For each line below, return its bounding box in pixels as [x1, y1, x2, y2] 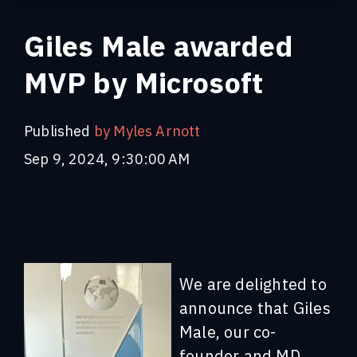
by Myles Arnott [90, 121, 201, 140]
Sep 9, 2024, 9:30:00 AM [24, 149, 190, 168]
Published [24, 121, 91, 140]
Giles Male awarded [24, 26, 293, 65]
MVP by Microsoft [24, 63, 264, 101]
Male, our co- [179, 320, 277, 343]
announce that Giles [179, 296, 331, 319]
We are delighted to [179, 273, 327, 295]
